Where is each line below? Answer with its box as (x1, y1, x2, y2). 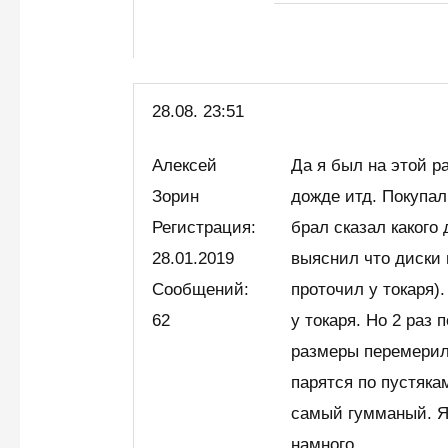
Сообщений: (152, 280, 250, 300)
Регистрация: (152, 218, 257, 238)
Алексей (152, 156, 218, 176)
